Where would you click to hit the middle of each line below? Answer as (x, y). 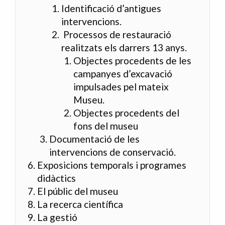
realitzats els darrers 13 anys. (124, 48)
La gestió (58, 217)
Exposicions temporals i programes (112, 165)
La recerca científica (80, 204)
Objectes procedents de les (133, 61)
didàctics (57, 178)
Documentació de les (95, 139)
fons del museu (106, 126)
